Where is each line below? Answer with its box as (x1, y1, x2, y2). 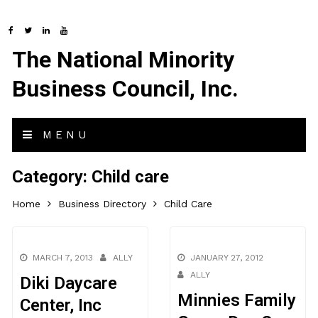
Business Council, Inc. (12, 75, 239, 102)
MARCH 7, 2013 (33, 253, 94, 263)
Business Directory (58, 198, 147, 209)
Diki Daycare (20, 273, 118, 293)
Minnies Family (177, 290, 296, 310)
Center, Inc (20, 295, 102, 315)
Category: (12, 167, 92, 187)
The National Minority (12, 46, 235, 73)
